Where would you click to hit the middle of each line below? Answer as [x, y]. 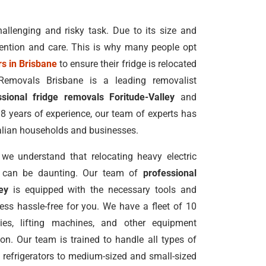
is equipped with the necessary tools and [102, 190]
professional [170, 173]
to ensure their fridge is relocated [127, 64]
